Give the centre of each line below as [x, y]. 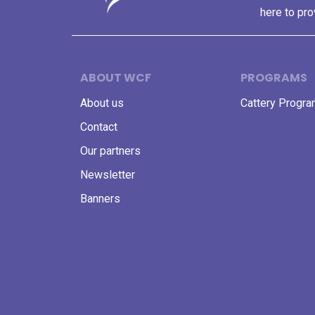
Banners [100, 199]
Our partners [110, 151]
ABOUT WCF [116, 78]
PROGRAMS [274, 78]
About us [102, 103]
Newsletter [108, 175]
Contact [99, 127]
